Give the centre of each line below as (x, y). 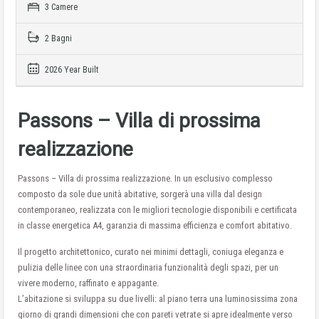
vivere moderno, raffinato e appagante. (88, 283)
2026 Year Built (70, 70)
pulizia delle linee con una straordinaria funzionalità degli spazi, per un (148, 267)
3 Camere (60, 7)
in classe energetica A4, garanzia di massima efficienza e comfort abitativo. (155, 225)
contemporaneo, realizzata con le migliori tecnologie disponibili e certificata (157, 210)
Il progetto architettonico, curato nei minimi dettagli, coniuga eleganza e (151, 252)
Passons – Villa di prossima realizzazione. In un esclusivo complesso (145, 178)
